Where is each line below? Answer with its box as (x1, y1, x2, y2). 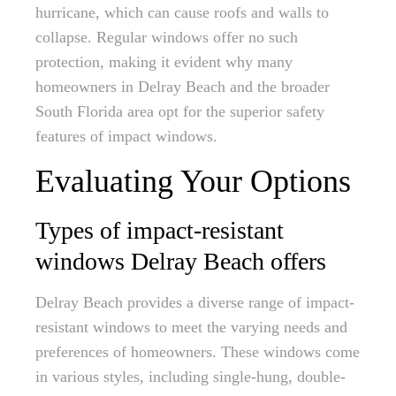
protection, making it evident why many (35, 53, 293, 71)
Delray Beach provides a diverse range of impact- (35, 293, 354, 311)
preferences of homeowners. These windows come (35, 343, 360, 361)
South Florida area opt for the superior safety (35, 103, 324, 120)
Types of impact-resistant (35, 217, 284, 244)
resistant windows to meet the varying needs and (35, 318, 347, 336)
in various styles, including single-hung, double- (35, 368, 346, 385)
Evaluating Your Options (35, 164, 351, 199)
